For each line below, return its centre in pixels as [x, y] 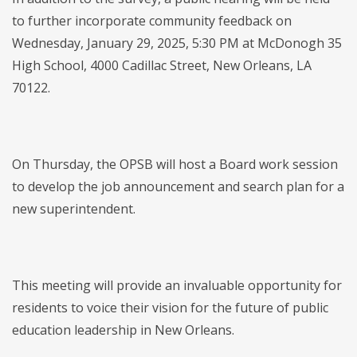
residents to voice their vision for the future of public [170, 308]
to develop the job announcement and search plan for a [178, 186]
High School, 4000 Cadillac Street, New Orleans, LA [162, 65]
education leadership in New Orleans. [123, 330]
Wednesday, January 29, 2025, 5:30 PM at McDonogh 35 [177, 43]
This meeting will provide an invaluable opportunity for [177, 285]
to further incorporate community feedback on [152, 21]
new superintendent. [74, 209]
